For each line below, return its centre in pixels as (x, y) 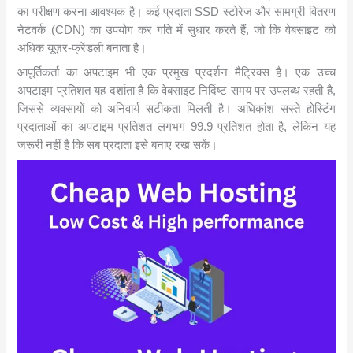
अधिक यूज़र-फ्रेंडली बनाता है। (82, 48)
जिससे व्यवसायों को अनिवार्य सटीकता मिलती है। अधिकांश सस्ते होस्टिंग (176, 108)
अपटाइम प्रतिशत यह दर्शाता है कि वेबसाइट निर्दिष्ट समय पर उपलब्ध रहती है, (176, 90)
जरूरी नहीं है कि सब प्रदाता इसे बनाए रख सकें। (118, 145)
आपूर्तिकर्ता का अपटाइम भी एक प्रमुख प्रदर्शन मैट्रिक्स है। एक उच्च (176, 72)
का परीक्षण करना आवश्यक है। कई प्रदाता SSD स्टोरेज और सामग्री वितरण (176, 12)
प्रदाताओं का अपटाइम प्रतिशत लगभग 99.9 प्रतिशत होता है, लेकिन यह (176, 126)
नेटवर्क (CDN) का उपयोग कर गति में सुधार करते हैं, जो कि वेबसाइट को (176, 30)
